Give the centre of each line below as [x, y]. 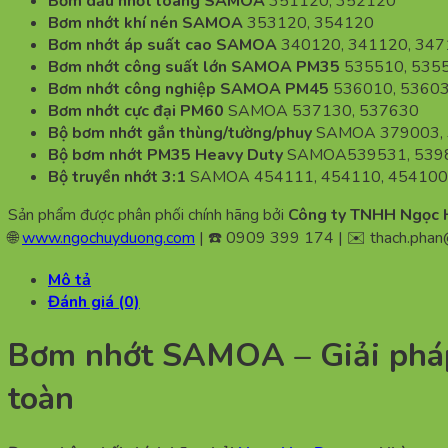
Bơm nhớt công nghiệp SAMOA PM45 [188, 88]
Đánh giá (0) [94, 301]
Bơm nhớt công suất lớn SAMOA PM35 [194, 66]
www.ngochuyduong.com [108, 237]
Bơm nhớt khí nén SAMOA [147, 22]
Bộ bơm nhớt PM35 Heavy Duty [165, 154]
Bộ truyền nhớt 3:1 [117, 176]
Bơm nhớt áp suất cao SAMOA [164, 44]
